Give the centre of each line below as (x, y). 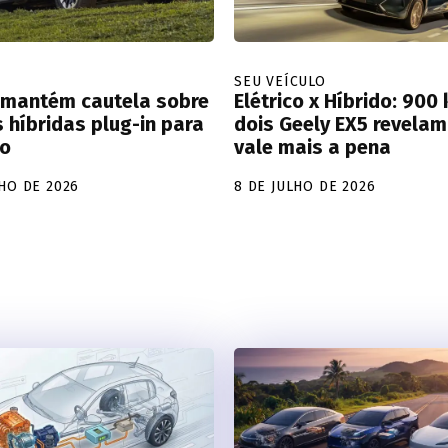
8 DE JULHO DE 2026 (305, 186)
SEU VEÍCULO (280, 81)
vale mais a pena (312, 146)
